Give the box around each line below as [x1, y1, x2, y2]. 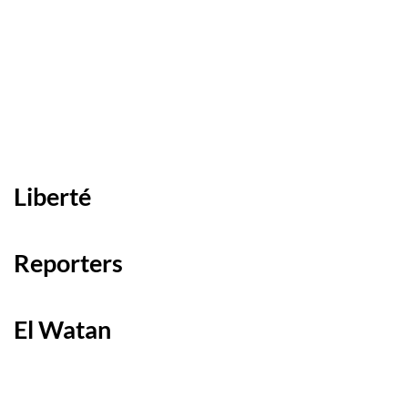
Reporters [14, 248, 123, 279]
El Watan [14, 314, 111, 345]
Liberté [14, 181, 91, 212]
